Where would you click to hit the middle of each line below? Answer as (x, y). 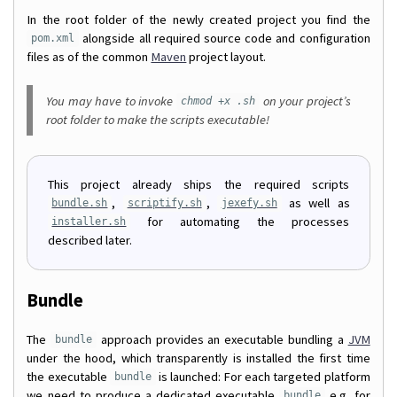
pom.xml (53, 39)
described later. (90, 240)
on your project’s (305, 101)
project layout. (226, 56)
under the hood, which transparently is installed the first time (198, 358)
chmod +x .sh (218, 101)
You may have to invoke (111, 101)
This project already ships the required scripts (198, 184)
